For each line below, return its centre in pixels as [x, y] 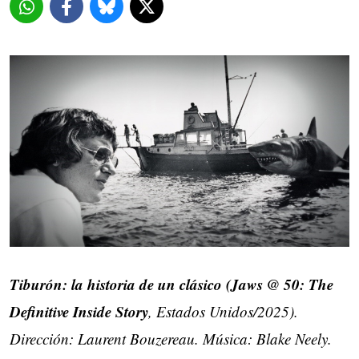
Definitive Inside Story [79, 311]
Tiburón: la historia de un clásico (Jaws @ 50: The [171, 284]
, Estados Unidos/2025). [223, 311]
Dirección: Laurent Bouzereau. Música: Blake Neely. [171, 338]
